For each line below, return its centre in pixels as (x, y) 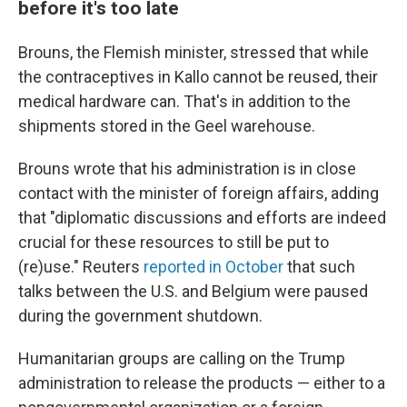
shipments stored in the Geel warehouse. (167, 126)
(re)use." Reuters (81, 267)
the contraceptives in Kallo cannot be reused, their (198, 77)
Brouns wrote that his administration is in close (187, 169)
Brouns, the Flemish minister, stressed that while (194, 52)
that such (319, 267)
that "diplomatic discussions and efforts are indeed (202, 218)
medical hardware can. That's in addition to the (184, 101)
